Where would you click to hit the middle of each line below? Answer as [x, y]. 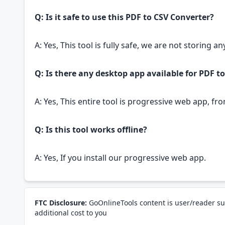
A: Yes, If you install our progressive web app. [120, 158]
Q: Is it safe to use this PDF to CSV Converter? [124, 17]
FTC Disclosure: [61, 203]
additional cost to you [71, 213]
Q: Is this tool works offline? [91, 130]
